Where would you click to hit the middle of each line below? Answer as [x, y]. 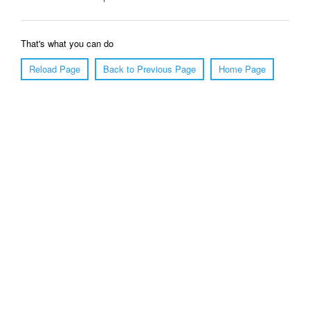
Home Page [242, 69]
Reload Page [55, 69]
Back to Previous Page [149, 69]
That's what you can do [67, 43]
